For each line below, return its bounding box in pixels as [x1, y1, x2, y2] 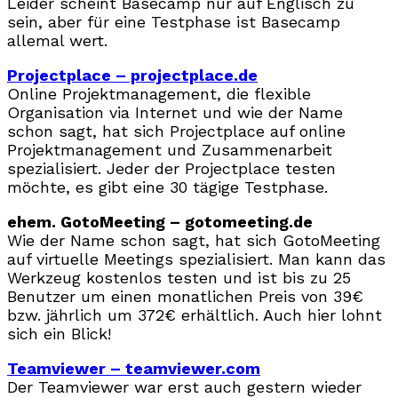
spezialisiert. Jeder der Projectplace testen [7, 158, 336, 178]
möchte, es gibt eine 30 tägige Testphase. [7, 177, 328, 196]
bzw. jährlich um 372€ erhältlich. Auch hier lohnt [7, 305, 382, 324]
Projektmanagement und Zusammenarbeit [7, 139, 332, 159]
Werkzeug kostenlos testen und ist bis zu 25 [7, 267, 351, 287]
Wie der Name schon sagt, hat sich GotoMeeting [7, 230, 380, 250]
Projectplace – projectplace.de [7, 65, 258, 84]
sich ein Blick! [7, 323, 111, 343]
